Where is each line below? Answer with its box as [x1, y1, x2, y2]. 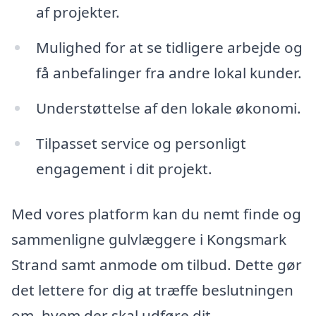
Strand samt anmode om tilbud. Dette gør [11, 254, 302, 274]
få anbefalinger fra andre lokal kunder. [35, 63, 302, 83]
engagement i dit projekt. [35, 158, 212, 178]
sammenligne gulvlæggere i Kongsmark [11, 229, 286, 249]
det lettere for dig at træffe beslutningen [11, 279, 293, 300]
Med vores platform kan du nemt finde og [11, 203, 301, 224]
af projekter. [35, 2, 120, 23]
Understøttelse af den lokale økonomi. [35, 98, 301, 119]
